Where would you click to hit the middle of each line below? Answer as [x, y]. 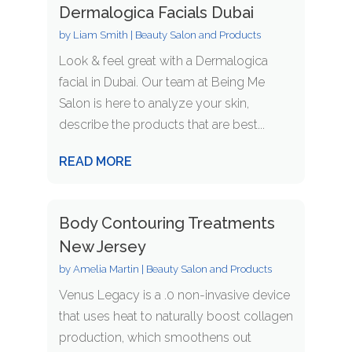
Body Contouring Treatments [167, 224]
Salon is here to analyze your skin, [154, 104]
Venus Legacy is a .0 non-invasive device [174, 295]
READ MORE [95, 162]
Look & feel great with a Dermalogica [163, 61]
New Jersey [102, 247]
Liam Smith [100, 35]
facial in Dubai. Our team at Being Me [161, 82]
